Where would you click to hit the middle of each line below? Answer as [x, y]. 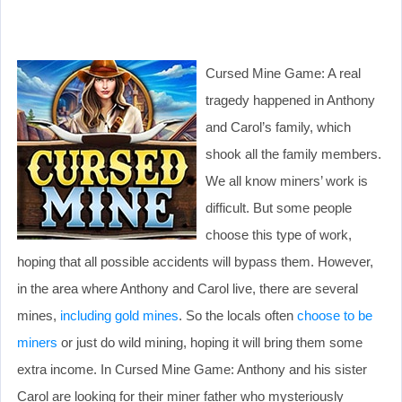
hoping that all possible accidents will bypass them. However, [195, 261]
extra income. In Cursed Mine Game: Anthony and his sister [192, 369]
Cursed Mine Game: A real [283, 73]
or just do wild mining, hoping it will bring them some [210, 342]
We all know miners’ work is [287, 180]
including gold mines [119, 315]
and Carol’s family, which [278, 127]
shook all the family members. [293, 153]
